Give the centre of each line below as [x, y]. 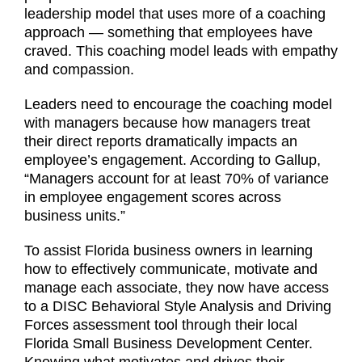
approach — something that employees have [168, 32]
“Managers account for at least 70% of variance [177, 178]
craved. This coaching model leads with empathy [181, 51]
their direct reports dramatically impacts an [161, 141]
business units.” [75, 215]
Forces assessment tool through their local [161, 324]
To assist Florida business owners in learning [168, 250]
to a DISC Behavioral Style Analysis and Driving [178, 306]
